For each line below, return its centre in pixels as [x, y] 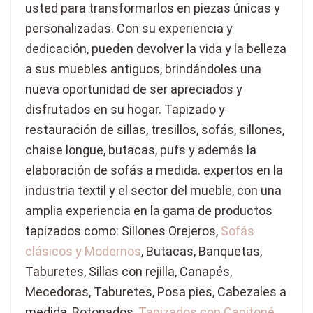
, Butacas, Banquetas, [202, 252]
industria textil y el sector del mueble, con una [153, 191]
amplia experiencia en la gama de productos [149, 211]
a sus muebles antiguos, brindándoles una [143, 69]
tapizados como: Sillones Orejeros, [123, 231]
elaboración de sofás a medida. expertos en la [154, 170]
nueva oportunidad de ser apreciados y [134, 89]
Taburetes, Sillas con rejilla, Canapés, [129, 272]
